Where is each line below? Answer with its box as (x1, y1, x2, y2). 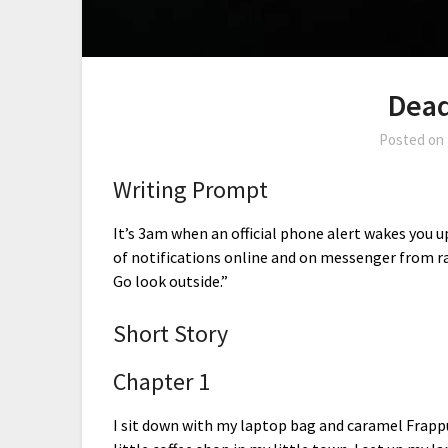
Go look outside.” (113, 271, 229, 291)
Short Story (113, 318, 229, 349)
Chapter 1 (113, 366, 211, 397)
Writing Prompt (113, 174, 269, 205)
